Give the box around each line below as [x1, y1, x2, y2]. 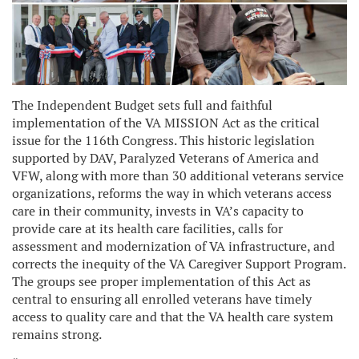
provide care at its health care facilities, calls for [12, 220, 283, 237]
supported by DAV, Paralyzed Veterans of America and [12, 149, 319, 167]
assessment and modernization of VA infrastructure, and [12, 237, 335, 255]
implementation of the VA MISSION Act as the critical [12, 114, 320, 131]
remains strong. [12, 325, 102, 343]
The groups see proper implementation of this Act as [12, 272, 311, 290]
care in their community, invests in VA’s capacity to [12, 202, 304, 220]
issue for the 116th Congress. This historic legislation [12, 131, 315, 149]
